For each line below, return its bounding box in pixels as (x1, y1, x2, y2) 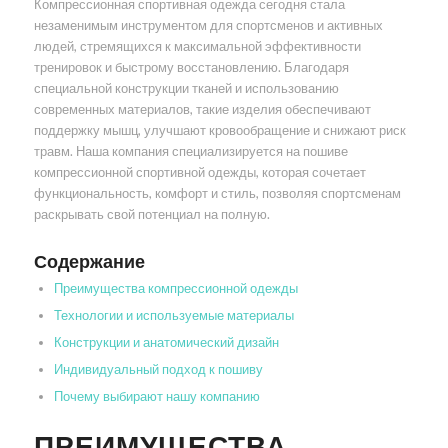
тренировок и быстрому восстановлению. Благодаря (33, 59, 349, 76)
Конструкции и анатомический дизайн (53, 334, 279, 351)
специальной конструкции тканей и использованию (33, 80, 339, 97)
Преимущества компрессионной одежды (53, 280, 298, 297)
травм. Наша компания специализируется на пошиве (33, 143, 348, 160)
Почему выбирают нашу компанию (53, 388, 260, 405)
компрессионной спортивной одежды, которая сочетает (33, 164, 366, 181)
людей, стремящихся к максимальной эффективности (33, 38, 361, 55)
